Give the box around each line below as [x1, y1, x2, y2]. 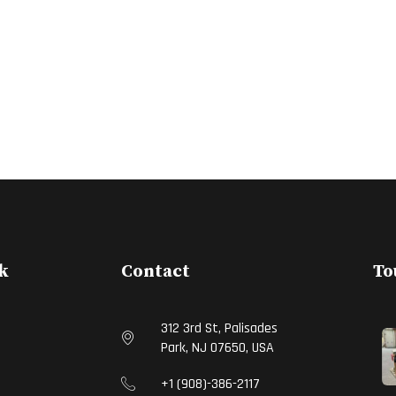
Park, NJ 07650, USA [161, 339, 274, 358]
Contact [121, 261, 190, 284]
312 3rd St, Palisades [161, 319, 278, 339]
